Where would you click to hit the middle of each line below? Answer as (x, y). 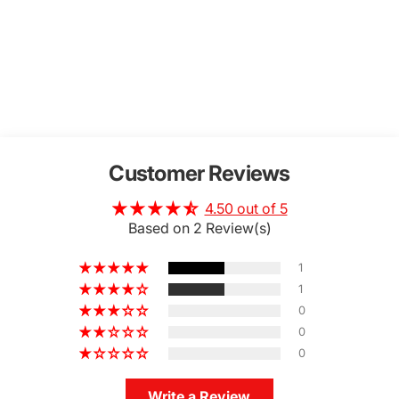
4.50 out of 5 (246, 208)
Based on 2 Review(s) (199, 228)
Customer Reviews (199, 173)
